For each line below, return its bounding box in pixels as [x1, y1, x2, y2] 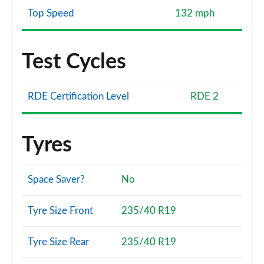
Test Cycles [22, 51, 126, 72]
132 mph [175, 8, 214, 18]
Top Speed [28, 8, 74, 18]
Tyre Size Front [28, 206, 93, 216]
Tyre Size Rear [28, 237, 89, 247]
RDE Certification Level [28, 91, 129, 101]
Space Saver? [28, 174, 85, 184]
